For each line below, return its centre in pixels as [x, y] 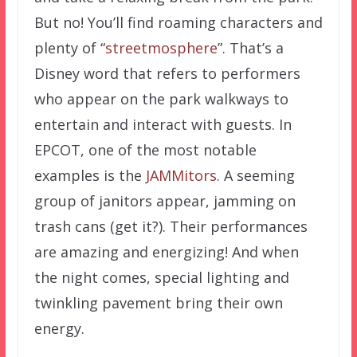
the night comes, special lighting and [161, 278]
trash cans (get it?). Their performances [171, 227]
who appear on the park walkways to [161, 99]
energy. [59, 329]
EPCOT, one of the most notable [145, 150]
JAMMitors [181, 176]
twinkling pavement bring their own [158, 303]
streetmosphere [161, 48]
